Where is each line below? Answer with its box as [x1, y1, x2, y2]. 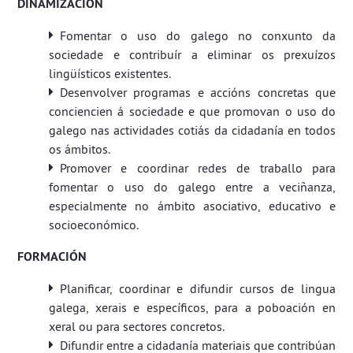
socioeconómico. [49, 217, 139, 232]
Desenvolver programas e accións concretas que [60, 84, 336, 100]
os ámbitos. [49, 141, 110, 157]
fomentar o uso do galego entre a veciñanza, [49, 179, 336, 195]
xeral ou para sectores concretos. [49, 318, 225, 334]
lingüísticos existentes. [49, 65, 171, 81]
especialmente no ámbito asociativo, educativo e [49, 198, 336, 214]
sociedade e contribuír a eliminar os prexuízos [49, 46, 336, 62]
